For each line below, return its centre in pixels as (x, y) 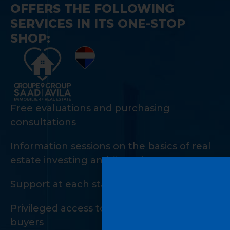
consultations (43, 122)
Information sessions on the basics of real (110, 146)
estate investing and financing (84, 160)
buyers (27, 222)
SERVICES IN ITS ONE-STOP (98, 23)
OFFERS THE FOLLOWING (92, 8)
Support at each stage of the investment (110, 184)
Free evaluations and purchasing (90, 108)
